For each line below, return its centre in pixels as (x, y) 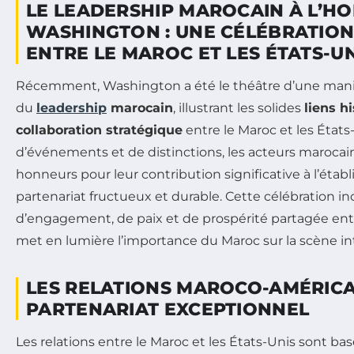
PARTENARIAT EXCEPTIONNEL (168, 309)
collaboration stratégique (99, 130)
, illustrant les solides (239, 107)
